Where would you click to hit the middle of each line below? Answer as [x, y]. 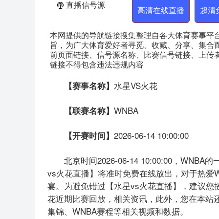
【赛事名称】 [89, 86]
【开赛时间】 [89, 135]
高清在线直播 [161, 10]
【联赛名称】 [89, 110]
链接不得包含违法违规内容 [97, 64]
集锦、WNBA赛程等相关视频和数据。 [118, 211]
